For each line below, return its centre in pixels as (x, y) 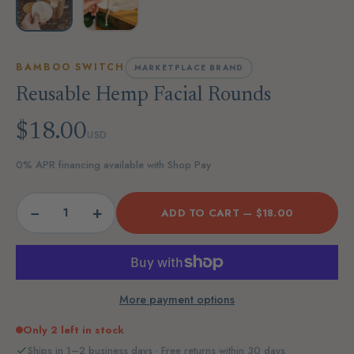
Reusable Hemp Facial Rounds (143, 95)
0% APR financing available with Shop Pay (113, 164)
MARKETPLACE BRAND (189, 67)
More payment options (177, 300)
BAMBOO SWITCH (70, 68)
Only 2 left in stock (73, 330)
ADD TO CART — (209, 213)
